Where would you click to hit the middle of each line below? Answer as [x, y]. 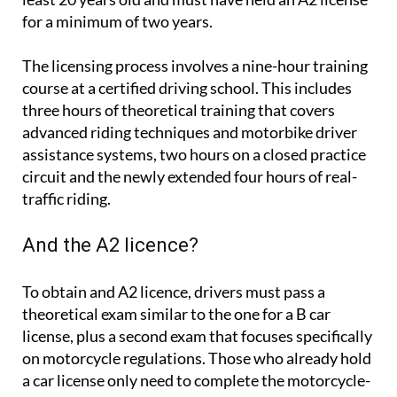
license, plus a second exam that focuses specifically [197, 335]
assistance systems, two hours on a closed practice [194, 154]
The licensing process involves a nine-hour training [195, 65]
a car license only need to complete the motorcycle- [196, 380]
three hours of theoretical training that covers [179, 109]
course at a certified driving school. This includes [187, 87]
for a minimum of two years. [117, 21]
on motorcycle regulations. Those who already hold [197, 358]
